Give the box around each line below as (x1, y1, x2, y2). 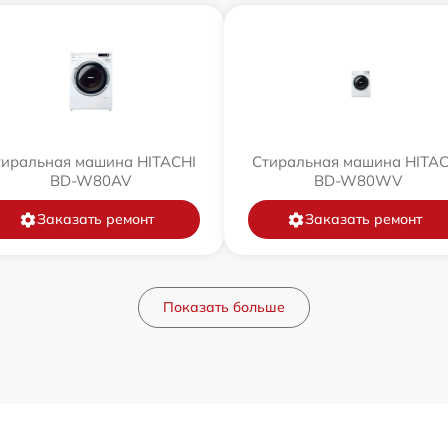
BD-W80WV (314, 171, 402, 191)
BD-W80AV (49, 171, 131, 191)
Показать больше (163, 298, 285, 317)
